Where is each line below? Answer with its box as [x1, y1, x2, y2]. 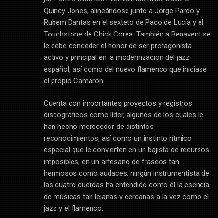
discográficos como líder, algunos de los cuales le [43, 110, 203, 120]
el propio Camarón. [43, 76, 105, 86]
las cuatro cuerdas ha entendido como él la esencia [43, 181, 209, 190]
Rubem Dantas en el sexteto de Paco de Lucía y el [43, 18, 203, 27]
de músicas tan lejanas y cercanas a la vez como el [43, 192, 209, 201]
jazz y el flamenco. [43, 204, 103, 213]
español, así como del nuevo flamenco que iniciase [43, 65, 207, 74]
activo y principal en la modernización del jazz [43, 53, 190, 62]
